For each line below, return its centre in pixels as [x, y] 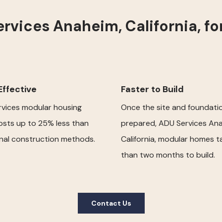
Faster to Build [152, 89]
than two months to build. [168, 155]
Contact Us [111, 203]
